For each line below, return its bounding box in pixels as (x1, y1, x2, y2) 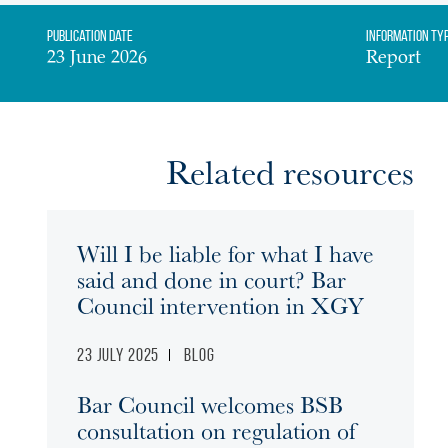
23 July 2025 (77, 345, 160, 365)
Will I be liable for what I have (77, 236, 374, 270)
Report (365, 50, 421, 68)
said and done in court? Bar (77, 262, 346, 296)
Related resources (165, 146, 414, 196)
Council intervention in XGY (77, 288, 364, 322)
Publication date (47, 27, 133, 44)
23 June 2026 (47, 50, 147, 68)
